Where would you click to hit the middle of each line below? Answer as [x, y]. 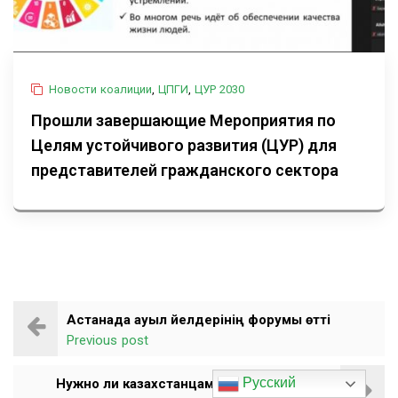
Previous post [107, 341]
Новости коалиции [100, 90]
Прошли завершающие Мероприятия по [183, 121]
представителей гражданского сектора [185, 171]
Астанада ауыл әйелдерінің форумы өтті [199, 320]
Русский [268, 383]
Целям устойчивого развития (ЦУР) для [184, 146]
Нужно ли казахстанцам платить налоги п [194, 384]
